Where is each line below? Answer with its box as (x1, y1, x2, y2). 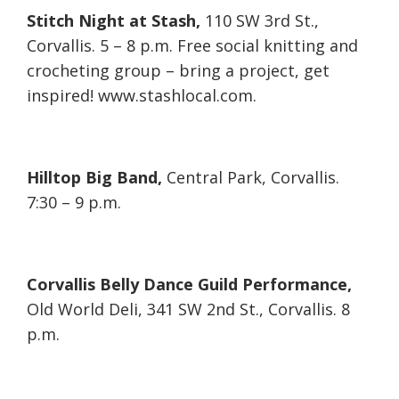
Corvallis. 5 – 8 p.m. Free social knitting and (27, 35, 358, 57)
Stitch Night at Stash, (27, 10, 200, 32)
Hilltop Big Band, (27, 167, 162, 189)
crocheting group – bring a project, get (27, 60, 330, 82)
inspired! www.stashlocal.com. (27, 85, 256, 107)
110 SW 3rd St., (200, 10, 319, 32)
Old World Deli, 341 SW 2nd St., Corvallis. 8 (27, 298, 350, 321)
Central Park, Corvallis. (162, 167, 339, 189)
